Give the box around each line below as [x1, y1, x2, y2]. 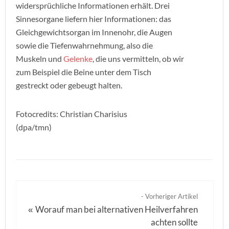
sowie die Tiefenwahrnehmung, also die [16, 40, 153, 50]
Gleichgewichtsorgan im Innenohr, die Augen [16, 27, 172, 37]
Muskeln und [16, 54, 63, 63]
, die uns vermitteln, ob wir [93, 54, 184, 63]
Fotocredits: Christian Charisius [16, 109, 127, 119]
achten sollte [151, 217, 198, 227]
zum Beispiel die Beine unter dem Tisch [16, 67, 151, 77]
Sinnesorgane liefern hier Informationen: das [16, 14, 171, 24]
